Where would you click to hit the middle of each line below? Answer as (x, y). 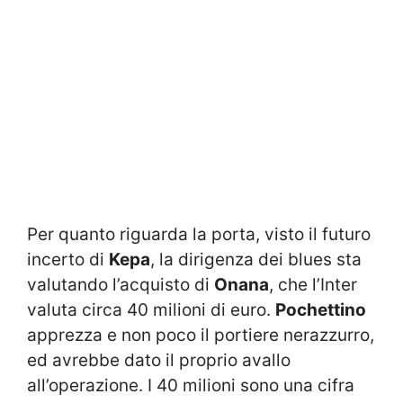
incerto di (68, 259)
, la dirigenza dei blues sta (256, 259)
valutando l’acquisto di (121, 284)
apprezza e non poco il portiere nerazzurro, (201, 335)
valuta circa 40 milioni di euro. (151, 309)
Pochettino (321, 309)
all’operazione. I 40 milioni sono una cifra (191, 385)
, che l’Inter (313, 284)
